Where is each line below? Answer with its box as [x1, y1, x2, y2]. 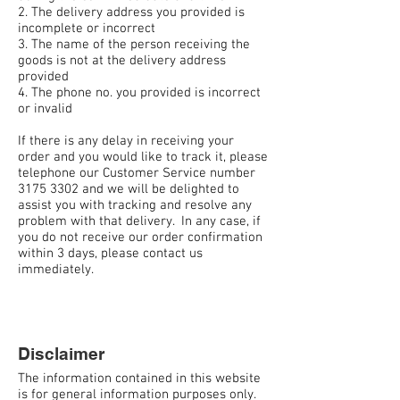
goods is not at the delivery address [18, 53, 226, 69]
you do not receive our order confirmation [18, 229, 262, 246]
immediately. [18, 262, 94, 278]
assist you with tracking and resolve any [18, 197, 252, 213]
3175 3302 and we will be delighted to [18, 181, 239, 197]
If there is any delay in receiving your [18, 133, 234, 149]
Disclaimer [18, 343, 104, 363]
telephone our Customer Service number [18, 165, 255, 181]
